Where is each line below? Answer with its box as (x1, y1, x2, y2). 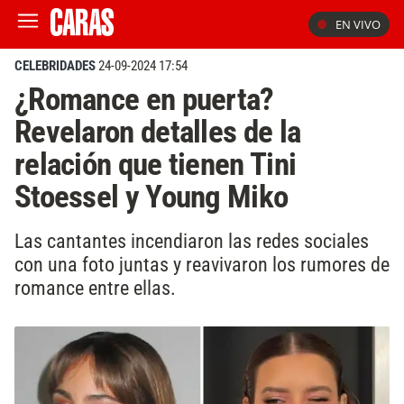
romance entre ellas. (14, 275, 176, 299)
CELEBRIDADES (14, 58, 96, 74)
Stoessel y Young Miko (14, 178, 289, 216)
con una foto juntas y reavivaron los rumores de (14, 252, 390, 276)
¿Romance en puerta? (14, 80, 274, 118)
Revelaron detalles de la (14, 113, 301, 151)
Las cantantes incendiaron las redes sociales (14, 228, 369, 252)
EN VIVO (335, 16, 381, 32)
